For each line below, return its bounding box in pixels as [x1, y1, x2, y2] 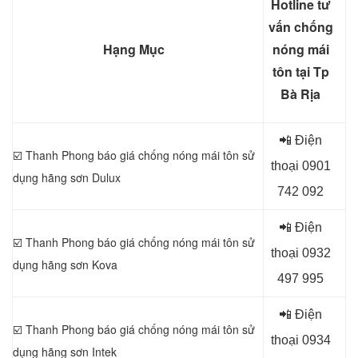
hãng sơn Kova [38, 257, 117, 272]
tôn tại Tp [272, 62, 329, 81]
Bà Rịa [280, 85, 320, 103]
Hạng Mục [103, 40, 165, 58]
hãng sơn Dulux [38, 169, 121, 185]
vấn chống [268, 18, 333, 36]
